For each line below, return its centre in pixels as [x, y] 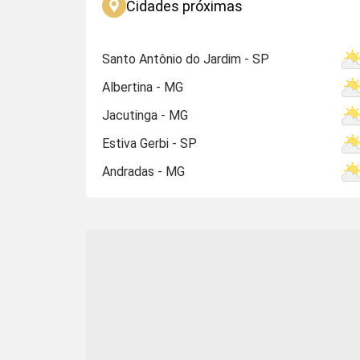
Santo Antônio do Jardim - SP [186, 59]
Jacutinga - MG [145, 115]
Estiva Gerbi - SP [149, 143]
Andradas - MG [143, 172]
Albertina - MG [143, 87]
